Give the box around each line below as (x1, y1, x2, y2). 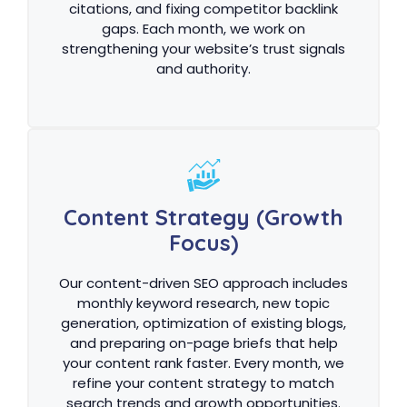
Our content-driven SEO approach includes (59, 273, 348, 293)
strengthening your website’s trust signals (62, 38, 345, 58)
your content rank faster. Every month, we (63, 353, 344, 372)
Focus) (168, 229, 239, 256)
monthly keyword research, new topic (77, 293, 330, 313)
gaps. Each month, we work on (102, 18, 305, 38)
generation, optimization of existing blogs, (61, 313, 346, 333)
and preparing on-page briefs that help (69, 333, 338, 352)
